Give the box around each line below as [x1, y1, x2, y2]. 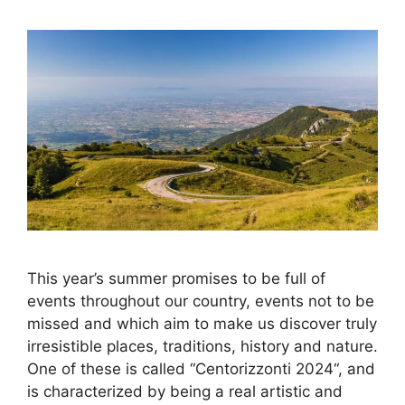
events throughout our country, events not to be [27, 291, 374, 310]
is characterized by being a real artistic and [27, 381, 343, 400]
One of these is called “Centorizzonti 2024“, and [27, 359, 375, 378]
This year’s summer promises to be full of [27, 268, 325, 287]
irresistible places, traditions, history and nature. [27, 336, 378, 355]
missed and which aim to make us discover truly [27, 314, 377, 333]
